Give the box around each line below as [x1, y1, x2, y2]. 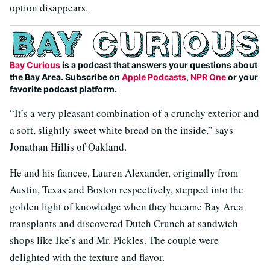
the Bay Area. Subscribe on [10, 72, 122, 83]
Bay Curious [10, 60, 60, 71]
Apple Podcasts [122, 72, 186, 83]
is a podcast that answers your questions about [60, 60, 257, 71]
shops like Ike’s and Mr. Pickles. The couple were [10, 233, 219, 248]
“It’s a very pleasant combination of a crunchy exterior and [10, 106, 259, 121]
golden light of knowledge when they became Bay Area [10, 199, 243, 214]
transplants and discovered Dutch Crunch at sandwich [10, 216, 238, 231]
